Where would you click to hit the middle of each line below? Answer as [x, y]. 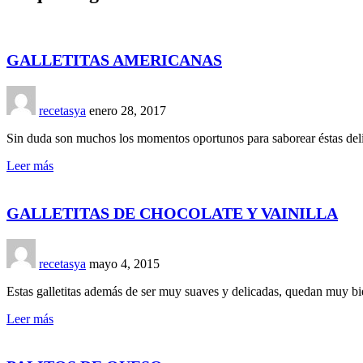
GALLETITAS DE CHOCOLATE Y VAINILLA [172, 213]
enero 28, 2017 [128, 110]
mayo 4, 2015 [124, 263]
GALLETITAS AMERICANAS [114, 60]
